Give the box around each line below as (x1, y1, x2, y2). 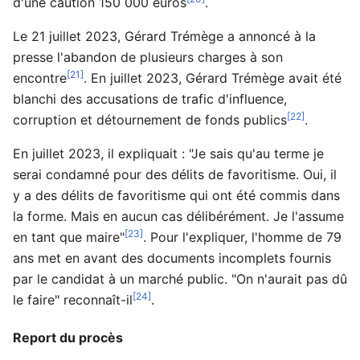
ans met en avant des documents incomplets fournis (13, 249, 331, 266)
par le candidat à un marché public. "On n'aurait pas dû (13, 270, 347, 287)
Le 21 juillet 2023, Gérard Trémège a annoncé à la (13, 27, 316, 44)
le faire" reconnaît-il (13, 291, 133, 308)
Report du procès (13, 329, 123, 346)
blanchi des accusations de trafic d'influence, (13, 90, 287, 107)
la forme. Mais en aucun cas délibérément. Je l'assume (13, 207, 344, 224)
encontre (13, 69, 67, 86)
